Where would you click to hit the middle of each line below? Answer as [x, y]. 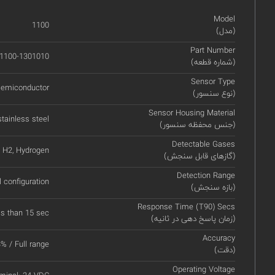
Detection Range [206, 176]
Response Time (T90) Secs [187, 207]
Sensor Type [213, 82]
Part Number [213, 51]
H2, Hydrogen [25, 150]
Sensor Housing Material [192, 113]
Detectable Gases [204, 145]
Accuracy [219, 238]
